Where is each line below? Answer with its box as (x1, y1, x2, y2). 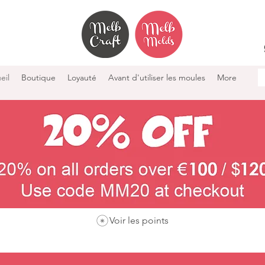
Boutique (21, 72, 56, 83)
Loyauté (67, 72, 96, 83)
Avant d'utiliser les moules (108, 72, 205, 83)
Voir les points (109, 214, 169, 226)
